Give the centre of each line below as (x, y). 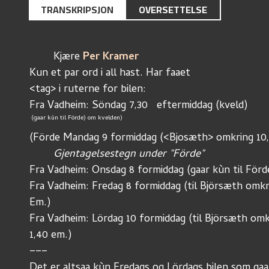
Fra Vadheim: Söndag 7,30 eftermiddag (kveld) (139, 106)
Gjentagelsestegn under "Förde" (129, 155)
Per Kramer (111, 57)
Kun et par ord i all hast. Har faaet (110, 74)
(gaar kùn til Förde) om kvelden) (77, 118)
